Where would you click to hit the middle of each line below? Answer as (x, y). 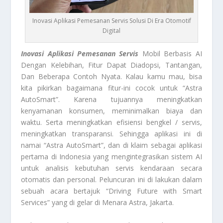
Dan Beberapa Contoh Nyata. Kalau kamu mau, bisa (111, 77)
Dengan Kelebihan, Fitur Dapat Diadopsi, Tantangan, (111, 65)
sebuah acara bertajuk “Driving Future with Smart (111, 191)
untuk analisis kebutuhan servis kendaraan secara (111, 168)
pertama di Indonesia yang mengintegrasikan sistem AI (111, 157)
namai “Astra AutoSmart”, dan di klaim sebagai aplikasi (111, 145)
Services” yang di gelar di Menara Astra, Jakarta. (98, 203)
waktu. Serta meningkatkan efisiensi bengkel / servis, (111, 122)
